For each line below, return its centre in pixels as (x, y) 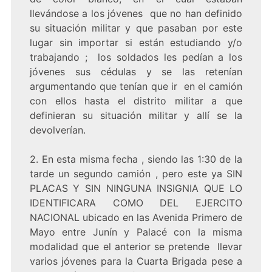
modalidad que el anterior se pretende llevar (136, 247)
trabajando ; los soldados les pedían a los (136, 57)
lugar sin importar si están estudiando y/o (136, 43)
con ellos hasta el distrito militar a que (136, 101)
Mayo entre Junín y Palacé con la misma (136, 232)
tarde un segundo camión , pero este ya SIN (136, 174)
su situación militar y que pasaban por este (136, 28)
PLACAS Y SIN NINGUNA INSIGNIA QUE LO (136, 189)
